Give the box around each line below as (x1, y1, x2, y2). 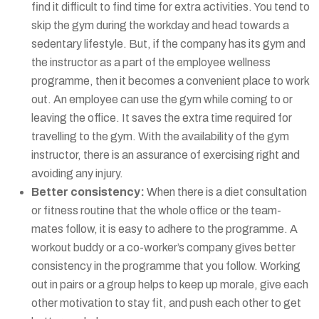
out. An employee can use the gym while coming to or (31, 93, 293, 105)
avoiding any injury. (31, 167, 123, 179)
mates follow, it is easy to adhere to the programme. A (31, 222, 298, 235)
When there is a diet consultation (145, 185, 307, 198)
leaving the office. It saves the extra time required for (31, 111, 292, 124)
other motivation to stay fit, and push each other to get (31, 296, 301, 309)
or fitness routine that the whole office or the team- (31, 204, 281, 216)
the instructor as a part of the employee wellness (31, 56, 271, 68)
